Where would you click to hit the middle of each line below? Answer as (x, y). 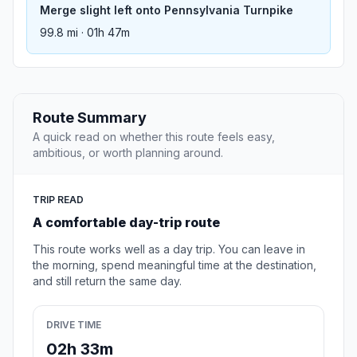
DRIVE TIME (74, 325)
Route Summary (90, 118)
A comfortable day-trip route (126, 223)
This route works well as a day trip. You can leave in (169, 249)
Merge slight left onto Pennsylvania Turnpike (167, 10)
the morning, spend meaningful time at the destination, (175, 265)
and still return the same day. (107, 281)
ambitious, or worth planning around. (128, 153)
